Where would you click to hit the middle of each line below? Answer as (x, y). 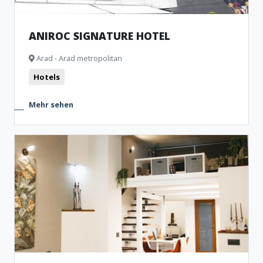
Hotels (47, 77)
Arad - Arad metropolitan (78, 58)
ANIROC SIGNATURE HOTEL (100, 36)
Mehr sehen (51, 104)
